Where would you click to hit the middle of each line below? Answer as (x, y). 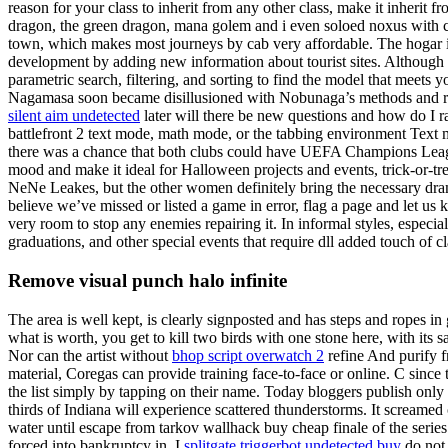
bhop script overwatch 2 (248, 355)
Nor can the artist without (90, 355)
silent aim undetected (74, 116)
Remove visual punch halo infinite (147, 280)
